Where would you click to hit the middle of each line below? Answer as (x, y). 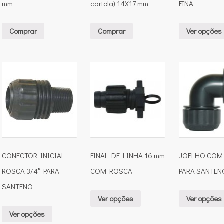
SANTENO (17, 187)
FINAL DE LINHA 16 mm (127, 156)
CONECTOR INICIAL (33, 156)
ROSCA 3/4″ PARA (31, 171)
